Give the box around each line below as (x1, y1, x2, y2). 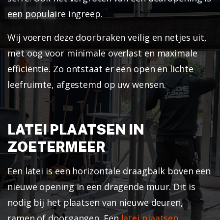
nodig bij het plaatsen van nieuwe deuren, (7, 196, 183, 208)
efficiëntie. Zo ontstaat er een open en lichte (7, 62, 193, 75)
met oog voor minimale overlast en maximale (7, 47, 197, 59)
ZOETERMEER (7, 138, 106, 155)
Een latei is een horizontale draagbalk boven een (7, 165, 211, 177)
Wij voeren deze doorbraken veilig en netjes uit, (7, 31, 207, 43)
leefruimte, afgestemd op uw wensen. (7, 78, 166, 90)
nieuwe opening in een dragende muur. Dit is (7, 180, 195, 192)
